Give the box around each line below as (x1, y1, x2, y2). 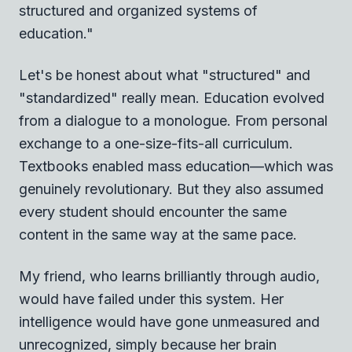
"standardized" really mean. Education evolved (19, 89, 324, 106)
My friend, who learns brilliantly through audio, (19, 267, 320, 284)
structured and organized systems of (19, 2, 258, 19)
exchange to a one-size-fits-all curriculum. (19, 134, 293, 152)
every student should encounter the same (19, 203, 287, 220)
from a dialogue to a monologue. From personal (19, 112, 328, 129)
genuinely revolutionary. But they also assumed (19, 180, 324, 197)
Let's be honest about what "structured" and (19, 66, 310, 83)
